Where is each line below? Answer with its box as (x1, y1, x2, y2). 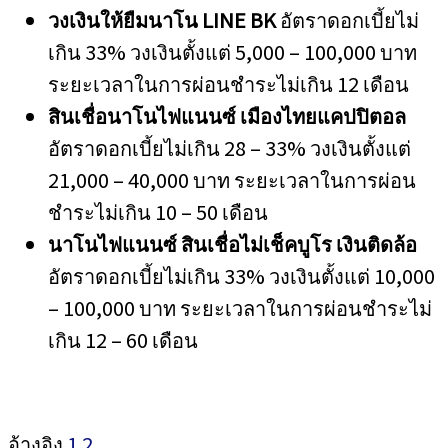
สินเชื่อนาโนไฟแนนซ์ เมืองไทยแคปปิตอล (48, 101, 406, 130)
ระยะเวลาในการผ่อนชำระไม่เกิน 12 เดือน (48, 69, 409, 98)
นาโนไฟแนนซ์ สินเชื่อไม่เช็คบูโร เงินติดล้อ (48, 229, 417, 258)
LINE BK (202, 5, 280, 34)
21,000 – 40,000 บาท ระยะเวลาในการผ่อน (48, 165, 416, 194)
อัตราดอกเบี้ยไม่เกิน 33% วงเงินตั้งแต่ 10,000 (48, 261, 435, 290)
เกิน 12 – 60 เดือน (48, 325, 198, 354)
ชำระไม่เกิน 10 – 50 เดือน (48, 197, 268, 226)
